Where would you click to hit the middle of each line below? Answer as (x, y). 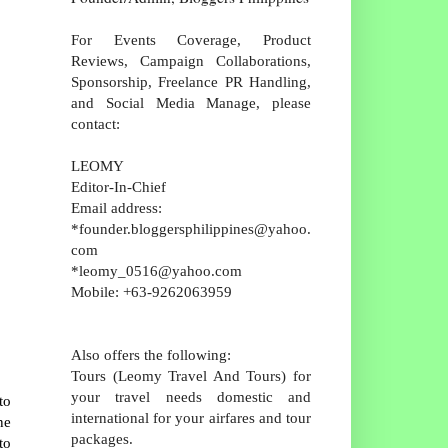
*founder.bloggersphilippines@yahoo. (191, 228)
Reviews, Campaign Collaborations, (191, 60)
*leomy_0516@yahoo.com (156, 270)
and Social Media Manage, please (191, 102)
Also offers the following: (151, 354)
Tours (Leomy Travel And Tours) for (191, 375)
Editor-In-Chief (118, 186)
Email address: (116, 207)
